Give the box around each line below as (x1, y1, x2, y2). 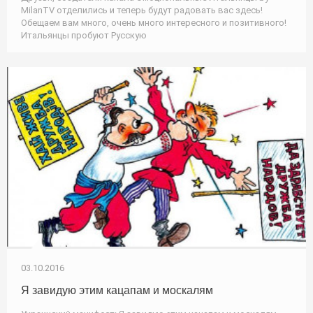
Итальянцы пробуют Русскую (21, 29, 147, 41)
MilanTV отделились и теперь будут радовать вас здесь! (21, 4, 263, 15)
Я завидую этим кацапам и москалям (21, 284, 213, 296)
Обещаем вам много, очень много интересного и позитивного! (21, 17, 286, 28)
